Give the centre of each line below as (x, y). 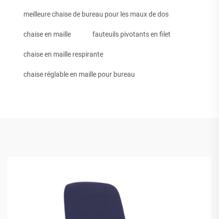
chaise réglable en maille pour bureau (79, 75)
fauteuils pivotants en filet (131, 34)
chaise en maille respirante (63, 55)
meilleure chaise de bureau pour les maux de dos (96, 14)
